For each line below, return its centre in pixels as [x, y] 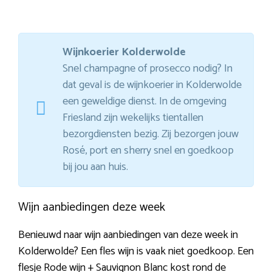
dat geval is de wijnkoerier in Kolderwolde [152, 85]
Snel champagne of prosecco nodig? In [148, 68]
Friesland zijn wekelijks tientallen [133, 117]
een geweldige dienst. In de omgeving [144, 101]
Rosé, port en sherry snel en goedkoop [148, 150]
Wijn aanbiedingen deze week [92, 207]
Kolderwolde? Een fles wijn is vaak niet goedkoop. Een [136, 251]
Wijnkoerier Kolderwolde [124, 52]
